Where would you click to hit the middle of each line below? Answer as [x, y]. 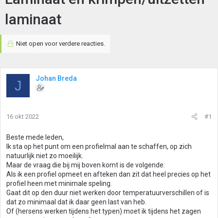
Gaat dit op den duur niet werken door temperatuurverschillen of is [108, 193]
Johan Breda [56, 78]
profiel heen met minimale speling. [59, 183]
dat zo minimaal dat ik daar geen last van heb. [76, 202]
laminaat [33, 19]
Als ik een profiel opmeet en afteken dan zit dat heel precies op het [109, 174]
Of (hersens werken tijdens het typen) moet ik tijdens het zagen [104, 211]
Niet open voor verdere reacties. [60, 44]
